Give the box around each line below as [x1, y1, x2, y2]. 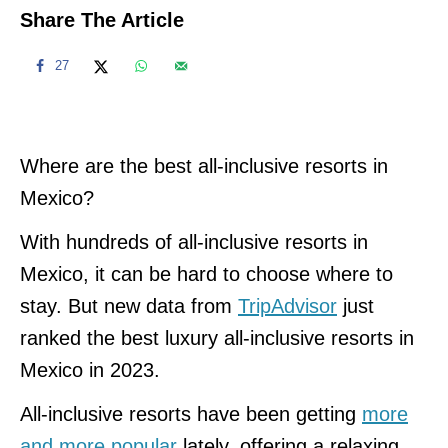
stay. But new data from [20, 294, 238, 317]
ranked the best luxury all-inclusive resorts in [20, 326, 414, 349]
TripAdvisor [238, 294, 337, 317]
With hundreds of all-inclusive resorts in [20, 230, 368, 253]
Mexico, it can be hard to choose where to [20, 262, 393, 285]
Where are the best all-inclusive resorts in [20, 154, 388, 177]
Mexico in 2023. [20, 358, 160, 381]
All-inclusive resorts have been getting [20, 402, 362, 425]
